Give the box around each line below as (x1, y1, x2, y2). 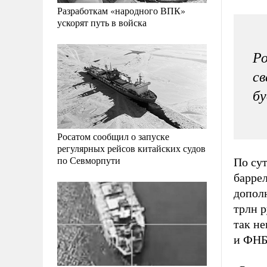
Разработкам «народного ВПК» (57, 4, 185, 17)
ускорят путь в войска (57, 16, 147, 29)
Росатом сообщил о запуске (57, 129, 169, 142)
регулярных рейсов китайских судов (57, 141, 206, 154)
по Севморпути (57, 153, 120, 166)
